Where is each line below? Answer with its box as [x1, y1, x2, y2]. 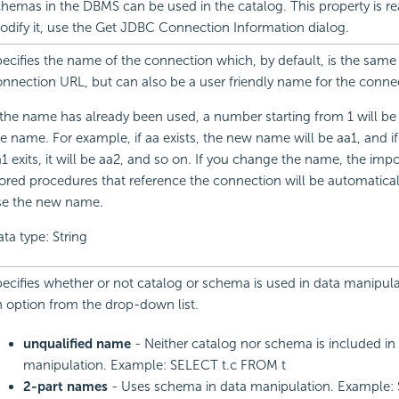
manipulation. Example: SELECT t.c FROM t [22, 357, 286, 374]
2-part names [22, 379, 111, 395]
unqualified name [22, 336, 131, 353]
